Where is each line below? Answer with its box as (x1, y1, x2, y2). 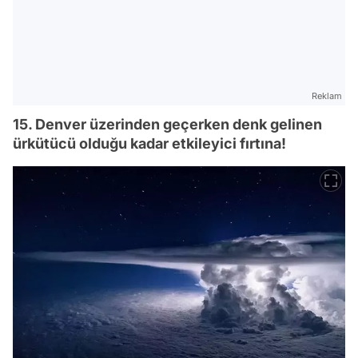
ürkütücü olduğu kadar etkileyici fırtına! (13, 134, 286, 152)
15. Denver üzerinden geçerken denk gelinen (13, 115, 322, 133)
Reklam (312, 89, 342, 101)
